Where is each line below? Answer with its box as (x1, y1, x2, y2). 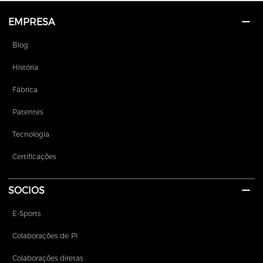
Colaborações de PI (12, 231, 79, 241)
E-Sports (12, 209, 41, 218)
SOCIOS (8, 185, 45, 197)
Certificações (12, 152, 56, 161)
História (12, 63, 39, 72)
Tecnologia (12, 130, 50, 139)
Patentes (12, 107, 43, 117)
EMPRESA (8, 16, 55, 28)
